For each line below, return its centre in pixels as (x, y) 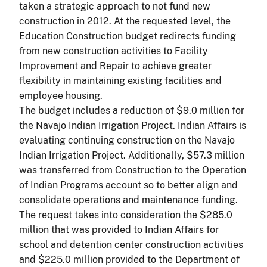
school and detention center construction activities (131, 244)
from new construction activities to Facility (114, 51)
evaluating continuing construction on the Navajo (127, 140)
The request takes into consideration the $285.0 (126, 215)
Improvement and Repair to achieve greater (115, 66)
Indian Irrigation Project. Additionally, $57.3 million (132, 155)
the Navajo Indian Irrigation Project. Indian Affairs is (133, 125)
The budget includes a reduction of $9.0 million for (132, 110)
